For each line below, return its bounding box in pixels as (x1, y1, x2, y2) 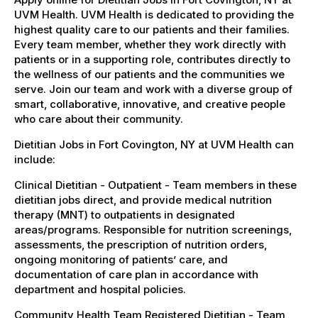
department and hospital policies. (14, 282, 186, 296)
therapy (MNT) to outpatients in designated (14, 207, 235, 221)
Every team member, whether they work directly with (14, 37, 286, 51)
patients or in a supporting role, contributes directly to (14, 52, 290, 66)
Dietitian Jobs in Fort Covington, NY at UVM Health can (14, 137, 294, 151)
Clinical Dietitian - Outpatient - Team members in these (14, 177, 297, 192)
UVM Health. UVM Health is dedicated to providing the (14, 7, 294, 21)
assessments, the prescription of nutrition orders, (14, 237, 267, 251)
